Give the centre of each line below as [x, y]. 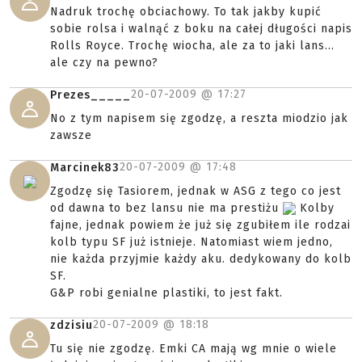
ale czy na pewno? [104, 63]
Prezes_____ [90, 95]
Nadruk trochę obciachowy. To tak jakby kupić [186, 12]
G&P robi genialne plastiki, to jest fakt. [166, 293]
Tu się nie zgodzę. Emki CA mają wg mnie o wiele [194, 349]
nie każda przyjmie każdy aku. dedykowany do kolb [201, 259]
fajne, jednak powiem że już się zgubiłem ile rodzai [200, 225]
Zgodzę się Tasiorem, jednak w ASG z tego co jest [196, 191]
